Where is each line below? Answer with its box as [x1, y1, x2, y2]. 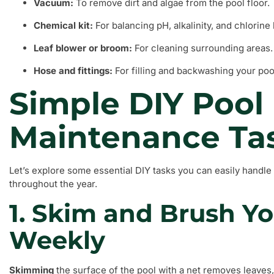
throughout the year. [9, 178, 97, 190]
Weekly [9, 225, 105, 255]
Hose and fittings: [34, 65, 113, 76]
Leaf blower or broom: [34, 42, 132, 54]
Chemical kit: [34, 20, 93, 31]
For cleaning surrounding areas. [132, 42, 273, 54]
